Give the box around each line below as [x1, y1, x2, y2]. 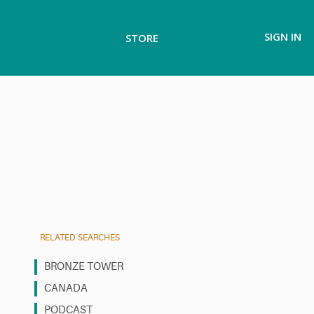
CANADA [44, 282, 88, 294]
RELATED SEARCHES [40, 232, 120, 243]
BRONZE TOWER [44, 260, 123, 273]
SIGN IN [264, 29, 301, 44]
